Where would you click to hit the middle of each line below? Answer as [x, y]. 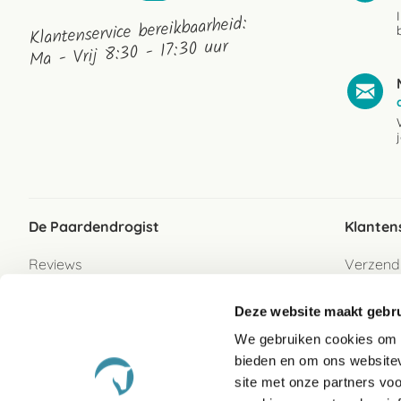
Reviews [55, 264]
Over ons [58, 293]
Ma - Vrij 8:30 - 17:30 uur [128, 54]
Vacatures [62, 321]
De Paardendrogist [94, 226]
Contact [55, 350]
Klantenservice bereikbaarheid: [138, 32]
